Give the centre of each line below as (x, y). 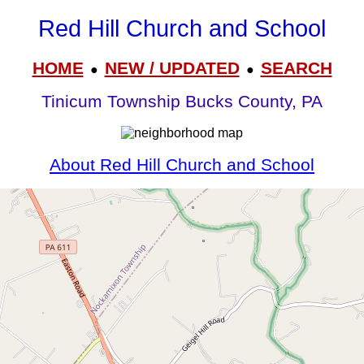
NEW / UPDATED (172, 67)
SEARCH (296, 67)
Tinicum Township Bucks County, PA (182, 102)
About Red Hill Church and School (182, 165)
